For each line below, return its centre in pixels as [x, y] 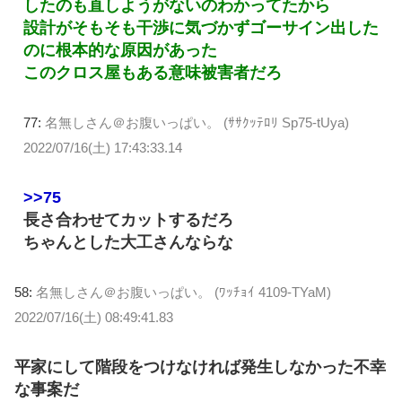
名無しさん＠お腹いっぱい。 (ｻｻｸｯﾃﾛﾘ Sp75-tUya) [197, 123]
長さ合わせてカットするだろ [128, 219]
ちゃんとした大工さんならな [128, 242]
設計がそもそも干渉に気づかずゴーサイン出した [201, 28]
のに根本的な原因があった [120, 51]
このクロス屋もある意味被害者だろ [153, 73]
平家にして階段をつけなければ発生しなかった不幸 [200, 367]
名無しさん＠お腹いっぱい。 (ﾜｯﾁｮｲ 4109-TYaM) [184, 292]
